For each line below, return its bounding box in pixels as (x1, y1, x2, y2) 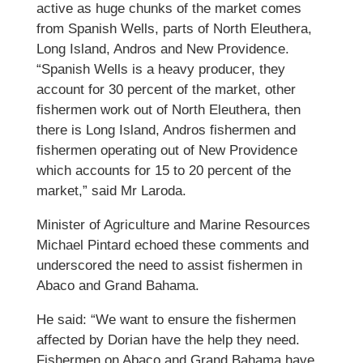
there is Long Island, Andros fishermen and (36, 122, 296, 138)
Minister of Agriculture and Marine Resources (36, 217, 310, 233)
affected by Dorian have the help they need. (36, 332, 300, 348)
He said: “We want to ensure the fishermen (36, 312, 296, 327)
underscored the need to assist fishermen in (36, 258, 302, 273)
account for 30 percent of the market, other (36, 82, 296, 97)
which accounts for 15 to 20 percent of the (36, 163, 291, 178)
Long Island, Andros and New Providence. (36, 41, 289, 57)
